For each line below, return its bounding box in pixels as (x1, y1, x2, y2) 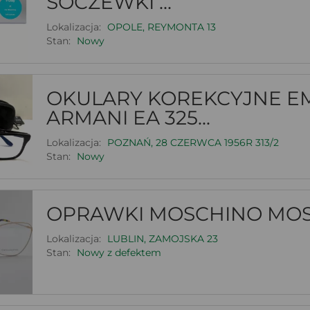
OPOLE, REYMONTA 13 (107, 20, 216, 33)
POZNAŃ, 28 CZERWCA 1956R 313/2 (107, 136, 279, 149)
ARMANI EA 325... (46, 105, 210, 129)
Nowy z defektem (76, 246, 161, 259)
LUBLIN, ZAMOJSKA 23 (107, 232, 218, 245)
